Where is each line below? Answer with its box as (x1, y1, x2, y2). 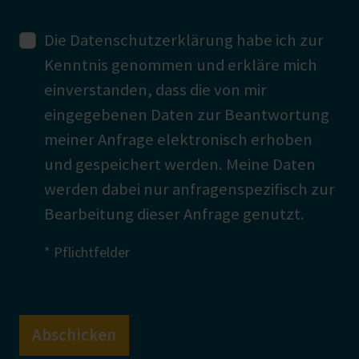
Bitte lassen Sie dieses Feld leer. (18, 290, 243, 312)
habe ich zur (233, 30, 325, 51)
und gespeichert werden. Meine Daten (44, 154, 317, 175)
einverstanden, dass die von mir (44, 79, 268, 101)
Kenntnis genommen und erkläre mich (44, 54, 318, 76)
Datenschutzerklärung (70, 30, 234, 51)
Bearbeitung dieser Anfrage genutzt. (44, 204, 305, 225)
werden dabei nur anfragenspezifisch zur (44, 179, 336, 200)
